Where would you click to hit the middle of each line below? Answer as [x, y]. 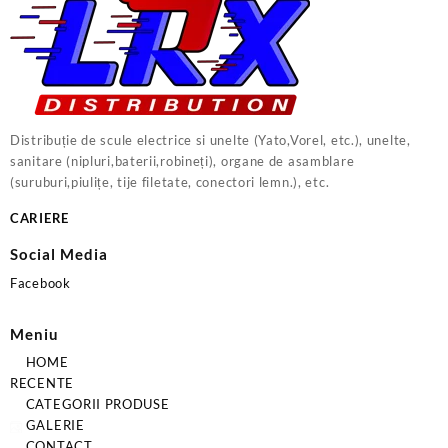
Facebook [40, 282]
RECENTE [42, 383]
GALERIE [53, 425]
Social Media [59, 254]
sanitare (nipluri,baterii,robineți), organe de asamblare [182, 161]
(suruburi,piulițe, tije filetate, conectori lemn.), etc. [170, 182]
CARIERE [39, 218]
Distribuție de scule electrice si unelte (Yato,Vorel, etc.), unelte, [210, 140]
